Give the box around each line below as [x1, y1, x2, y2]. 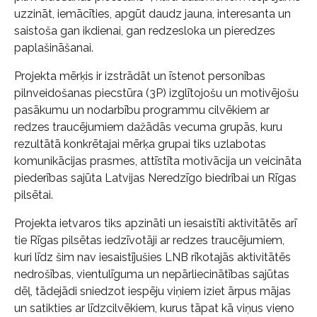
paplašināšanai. [14, 41, 93, 54]
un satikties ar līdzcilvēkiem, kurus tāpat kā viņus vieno [14, 301, 294, 315]
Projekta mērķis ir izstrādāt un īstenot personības [14, 69, 265, 83]
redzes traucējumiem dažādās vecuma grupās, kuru [14, 120, 282, 134]
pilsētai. [14, 188, 53, 202]
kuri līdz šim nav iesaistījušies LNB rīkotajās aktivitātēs [14, 250, 291, 264]
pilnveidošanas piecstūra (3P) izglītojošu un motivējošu [14, 86, 299, 100]
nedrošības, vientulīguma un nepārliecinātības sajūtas [14, 267, 289, 281]
